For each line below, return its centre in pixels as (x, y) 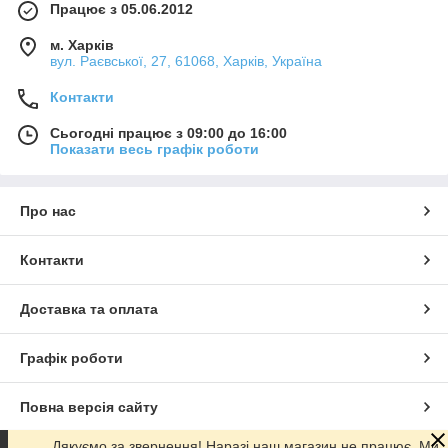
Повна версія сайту (89, 406)
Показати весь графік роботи (154, 148)
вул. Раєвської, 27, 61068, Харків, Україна (186, 60)
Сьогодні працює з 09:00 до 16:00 (168, 132)
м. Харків (82, 44)
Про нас (48, 210)
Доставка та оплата (89, 308)
